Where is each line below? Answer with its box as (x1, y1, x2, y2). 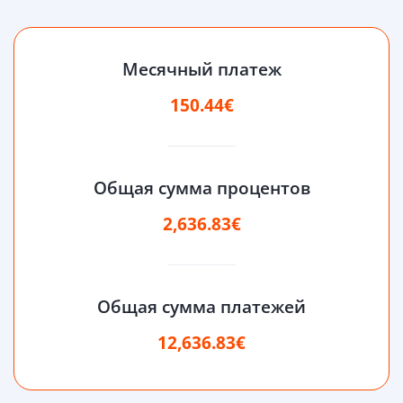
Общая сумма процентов (93, 176, 310, 201)
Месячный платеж (121, 58, 282, 82)
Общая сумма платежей (97, 295, 306, 319)
